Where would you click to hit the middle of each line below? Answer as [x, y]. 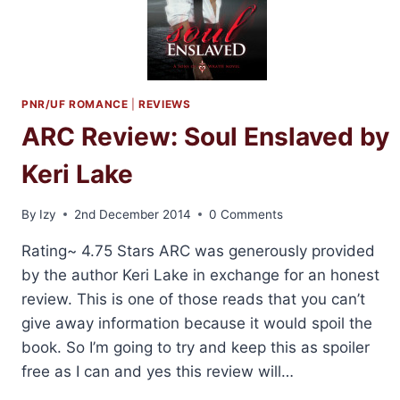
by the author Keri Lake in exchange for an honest [200, 275]
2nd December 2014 [133, 214]
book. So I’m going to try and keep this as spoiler [196, 347]
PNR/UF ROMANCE [75, 104]
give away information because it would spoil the [197, 323]
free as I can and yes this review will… [158, 371]
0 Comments [246, 214]
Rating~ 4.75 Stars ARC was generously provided [198, 250]
